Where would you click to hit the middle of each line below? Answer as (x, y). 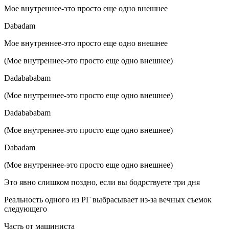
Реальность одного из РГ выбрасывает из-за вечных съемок (108, 200)
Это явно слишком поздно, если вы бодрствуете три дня (102, 182)
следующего (26, 209)
